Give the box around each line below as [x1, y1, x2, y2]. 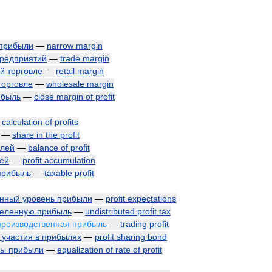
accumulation [44, 155, 95, 165]
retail [56, 66, 75, 76]
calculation [2, 117, 42, 127]
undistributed [85, 206, 135, 216]
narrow [47, 41, 73, 50]
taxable [44, 168, 72, 178]
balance [28, 143, 58, 152]
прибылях [42, 232, 81, 242]
